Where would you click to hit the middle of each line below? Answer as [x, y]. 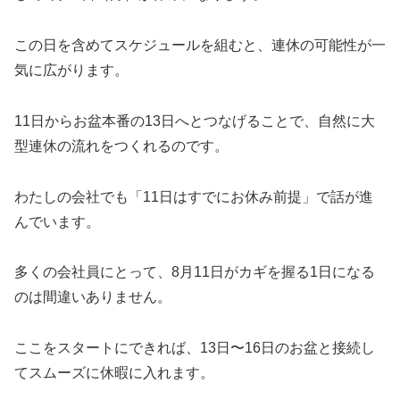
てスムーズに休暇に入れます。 [114, 373]
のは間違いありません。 [93, 297]
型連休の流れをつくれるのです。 [121, 146]
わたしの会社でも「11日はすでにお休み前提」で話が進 [194, 196]
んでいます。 [57, 221]
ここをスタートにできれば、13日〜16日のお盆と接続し [195, 348]
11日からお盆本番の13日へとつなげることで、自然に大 [195, 121]
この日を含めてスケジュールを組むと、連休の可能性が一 [200, 45]
